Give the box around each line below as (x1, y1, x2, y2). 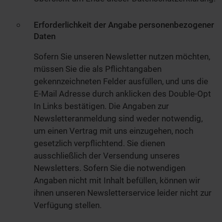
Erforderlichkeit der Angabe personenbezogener (34, 20, 214, 30)
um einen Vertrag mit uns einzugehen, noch (34, 126, 193, 136)
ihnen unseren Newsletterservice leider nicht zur (34, 188, 212, 198)
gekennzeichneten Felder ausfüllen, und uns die (34, 76, 208, 87)
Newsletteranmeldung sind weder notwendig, (34, 113, 203, 124)
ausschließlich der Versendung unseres (34, 151, 180, 161)
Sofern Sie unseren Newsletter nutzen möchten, (34, 52, 210, 62)
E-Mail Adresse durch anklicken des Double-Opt (34, 89, 211, 99)
